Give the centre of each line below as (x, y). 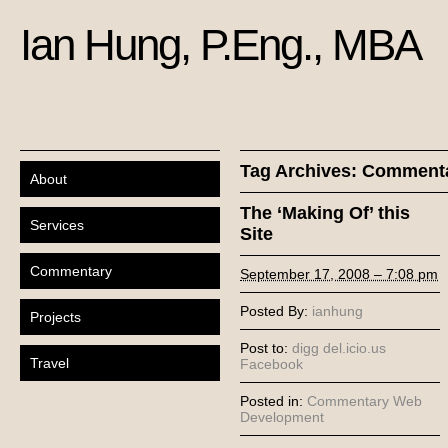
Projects (55, 317)
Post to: (266, 348)
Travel (49, 363)
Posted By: (276, 311)
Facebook (271, 364)
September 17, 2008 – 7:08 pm (339, 274)
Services (57, 225)
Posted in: (273, 401)
